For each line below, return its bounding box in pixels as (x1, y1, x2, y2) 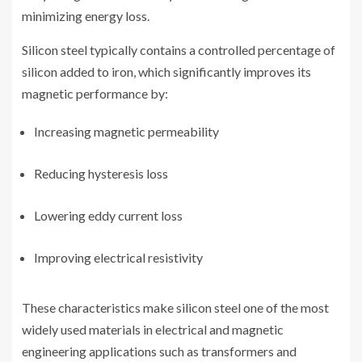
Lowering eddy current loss (34, 208, 183, 224)
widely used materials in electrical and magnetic (22, 322, 284, 338)
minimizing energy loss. (22, 8, 149, 24)
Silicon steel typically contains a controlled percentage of (22, 42, 335, 58)
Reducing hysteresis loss (34, 166, 168, 182)
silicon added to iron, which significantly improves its (22, 64, 311, 80)
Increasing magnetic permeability (34, 124, 219, 140)
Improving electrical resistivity (34, 250, 203, 266)
